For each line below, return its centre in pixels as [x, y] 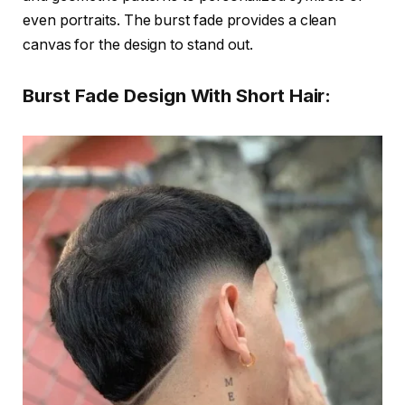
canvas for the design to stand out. [138, 44]
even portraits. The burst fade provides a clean [180, 20]
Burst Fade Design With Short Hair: [177, 95]
